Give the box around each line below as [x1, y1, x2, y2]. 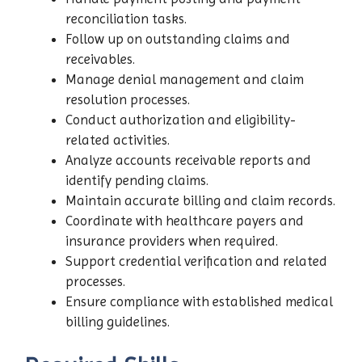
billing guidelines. [65, 313, 170, 330]
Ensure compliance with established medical [65, 293, 333, 309]
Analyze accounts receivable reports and [65, 151, 311, 168]
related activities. [65, 131, 170, 148]
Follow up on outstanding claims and [65, 30, 290, 47]
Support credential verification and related [65, 252, 327, 269]
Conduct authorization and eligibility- [65, 111, 296, 128]
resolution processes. [65, 90, 190, 107]
